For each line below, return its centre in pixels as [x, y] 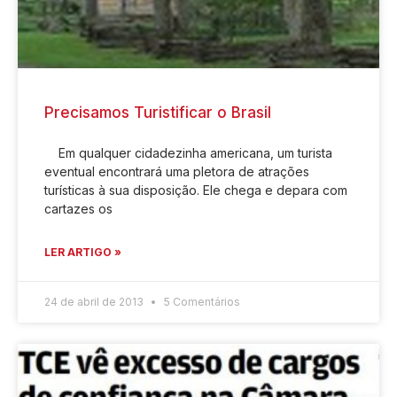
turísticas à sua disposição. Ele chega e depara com [196, 190]
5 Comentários [201, 301]
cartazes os [78, 208]
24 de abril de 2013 [95, 301]
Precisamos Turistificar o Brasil [158, 112]
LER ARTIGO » [83, 252]
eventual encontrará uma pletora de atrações [177, 171]
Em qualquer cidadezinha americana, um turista [188, 152]
